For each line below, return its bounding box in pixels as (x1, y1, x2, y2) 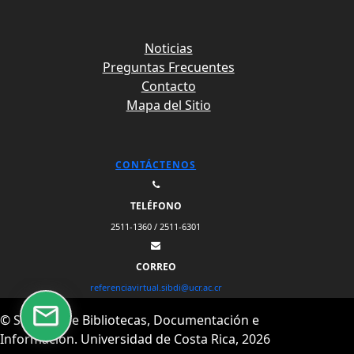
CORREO (135, 260, 176, 273)
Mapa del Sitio (126, 96, 211, 114)
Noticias (144, 40, 193, 57)
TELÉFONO (130, 199, 182, 213)
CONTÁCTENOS (115, 158, 197, 171)
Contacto (141, 77, 196, 95)
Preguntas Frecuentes (102, 58, 235, 76)
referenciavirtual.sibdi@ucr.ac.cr (89, 281, 222, 293)
